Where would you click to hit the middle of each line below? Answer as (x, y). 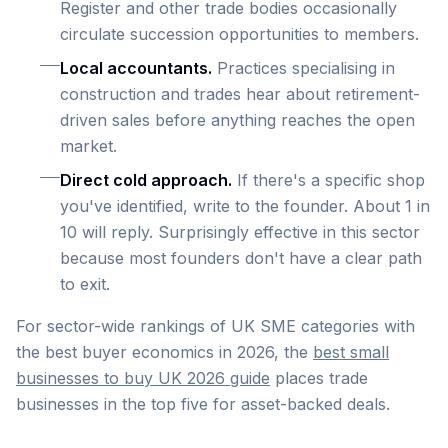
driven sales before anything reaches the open (237, 120)
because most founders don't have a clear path (241, 258)
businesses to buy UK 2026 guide (143, 378)
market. (88, 146)
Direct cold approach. (146, 180)
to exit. (85, 284)
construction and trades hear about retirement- (240, 94)
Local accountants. (136, 68)
